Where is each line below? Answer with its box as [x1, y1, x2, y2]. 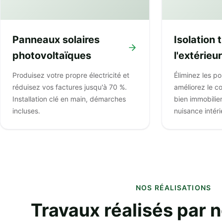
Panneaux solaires [12, 34, 100, 46]
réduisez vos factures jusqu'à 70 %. [12, 83, 127, 91]
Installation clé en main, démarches [12, 95, 126, 103]
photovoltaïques [12, 50, 91, 61]
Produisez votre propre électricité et [12, 71, 129, 79]
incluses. [12, 107, 40, 115]
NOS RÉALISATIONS [136, 183, 211, 192]
